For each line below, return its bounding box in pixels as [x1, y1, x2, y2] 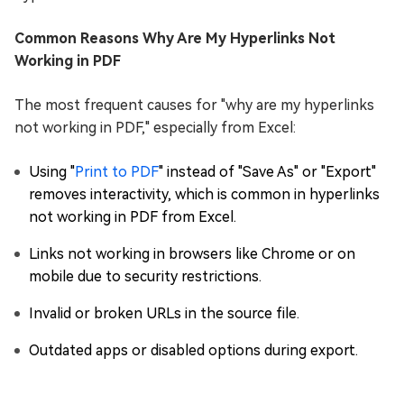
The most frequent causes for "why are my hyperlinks [14, 96, 374, 114]
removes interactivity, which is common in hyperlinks [29, 186, 380, 203]
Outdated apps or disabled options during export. [29, 342, 358, 359]
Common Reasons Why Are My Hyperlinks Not [14, 30, 335, 47]
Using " [29, 163, 75, 180]
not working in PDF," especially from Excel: [14, 119, 296, 136]
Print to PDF [75, 163, 159, 180]
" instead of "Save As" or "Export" [159, 163, 376, 180]
